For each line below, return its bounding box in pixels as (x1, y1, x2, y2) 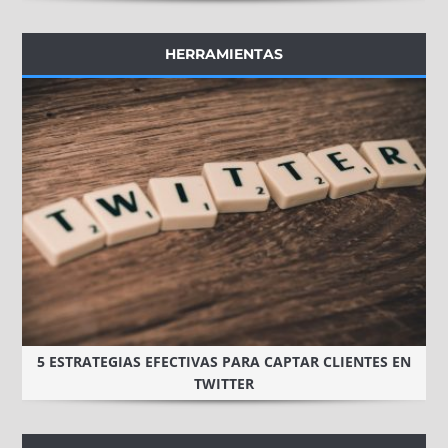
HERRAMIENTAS (165, 45, 283, 64)
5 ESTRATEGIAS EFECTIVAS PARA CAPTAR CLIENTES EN (37, 352, 411, 372)
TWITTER (194, 374, 254, 394)
